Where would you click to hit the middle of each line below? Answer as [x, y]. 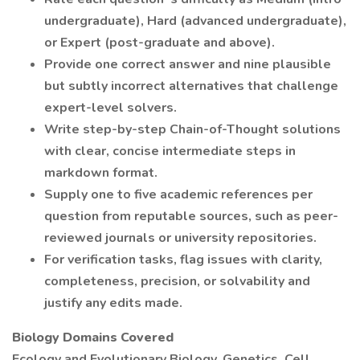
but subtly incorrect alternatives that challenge [191, 86]
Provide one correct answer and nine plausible [188, 64]
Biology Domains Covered [93, 337]
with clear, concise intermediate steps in [170, 151]
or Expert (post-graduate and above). [160, 43]
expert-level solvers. [110, 108]
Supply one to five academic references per [178, 194]
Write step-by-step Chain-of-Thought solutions [192, 129]
